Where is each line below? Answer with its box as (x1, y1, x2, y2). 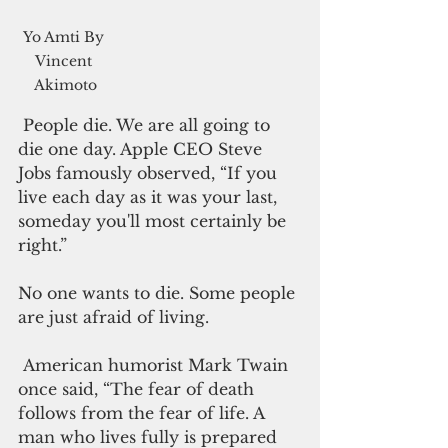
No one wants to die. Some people (18, 282, 300, 303)
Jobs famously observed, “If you (18, 162, 282, 183)
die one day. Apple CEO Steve (18, 138, 267, 159)
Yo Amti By (23, 27, 108, 46)
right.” (18, 234, 67, 255)
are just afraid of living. (18, 306, 214, 327)
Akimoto (34, 75, 97, 94)
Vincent (35, 51, 96, 70)
